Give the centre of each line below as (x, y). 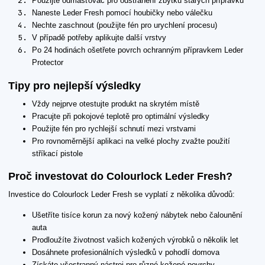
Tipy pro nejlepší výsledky (75, 85)
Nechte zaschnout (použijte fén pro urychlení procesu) (125, 25)
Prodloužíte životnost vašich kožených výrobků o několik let (135, 240)
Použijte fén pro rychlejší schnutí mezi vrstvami (114, 128)
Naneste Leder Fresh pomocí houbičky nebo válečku (122, 13)
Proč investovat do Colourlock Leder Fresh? (120, 177)
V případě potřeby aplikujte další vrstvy (99, 38)
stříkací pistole (57, 153)
